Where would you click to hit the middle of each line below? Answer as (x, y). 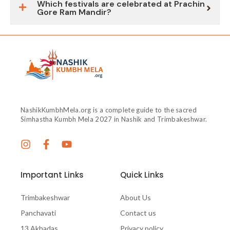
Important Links (52, 175)
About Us (136, 197)
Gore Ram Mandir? (74, 12)
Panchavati (38, 213)
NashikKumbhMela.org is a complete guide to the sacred (109, 110)
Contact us (138, 213)
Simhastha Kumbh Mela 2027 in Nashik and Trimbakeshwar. (114, 119)
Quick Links (142, 175)
